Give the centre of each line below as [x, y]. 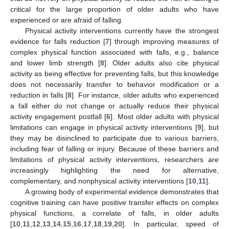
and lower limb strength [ [55, 63]
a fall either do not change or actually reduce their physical [114, 106]
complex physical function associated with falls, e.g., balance [114, 52]
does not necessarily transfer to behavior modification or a [114, 84]
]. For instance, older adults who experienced [145, 95]
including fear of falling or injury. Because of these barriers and [114, 148]
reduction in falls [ [39, 95]
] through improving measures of [164, 41]
